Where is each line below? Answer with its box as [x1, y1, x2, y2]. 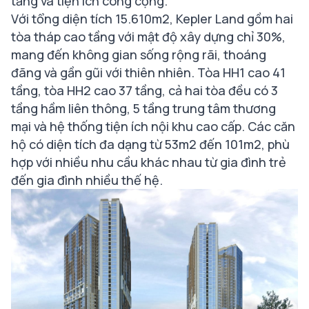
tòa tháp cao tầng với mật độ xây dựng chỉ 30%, [11, 28, 286, 45]
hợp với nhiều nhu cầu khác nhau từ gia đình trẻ [11, 154, 286, 170]
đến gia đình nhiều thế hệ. [11, 172, 163, 188]
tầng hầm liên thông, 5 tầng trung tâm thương [11, 100, 276, 117]
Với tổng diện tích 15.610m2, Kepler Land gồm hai [11, 10, 293, 27]
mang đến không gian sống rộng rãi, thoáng [11, 46, 266, 63]
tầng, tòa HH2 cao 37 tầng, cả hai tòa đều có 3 [11, 82, 278, 99]
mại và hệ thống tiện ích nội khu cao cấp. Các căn [11, 118, 295, 134]
